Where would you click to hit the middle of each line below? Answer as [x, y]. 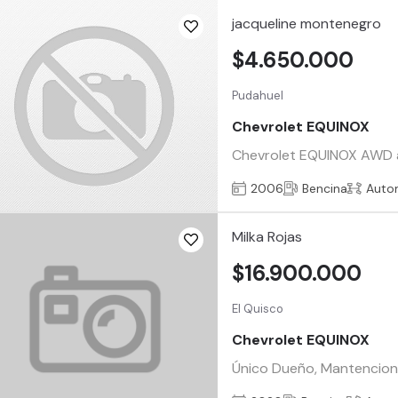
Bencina [325, 188]
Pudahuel [258, 95]
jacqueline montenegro [307, 23]
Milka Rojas [267, 236]
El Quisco [258, 308]
